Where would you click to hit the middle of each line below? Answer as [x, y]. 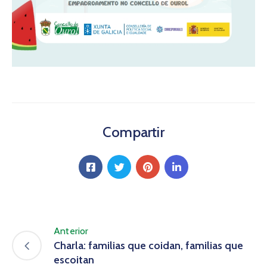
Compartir [133, 132]
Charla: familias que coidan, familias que [148, 246]
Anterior [71, 231]
